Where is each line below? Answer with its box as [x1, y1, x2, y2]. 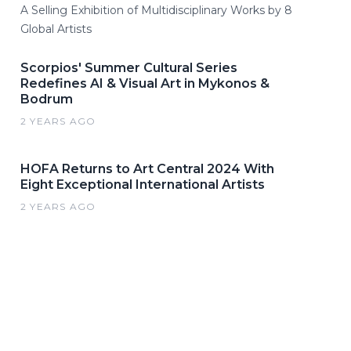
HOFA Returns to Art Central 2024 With [20, 161, 274, 176]
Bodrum [20, 91, 73, 107]
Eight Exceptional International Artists [20, 176, 265, 192]
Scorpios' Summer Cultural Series [20, 60, 237, 75]
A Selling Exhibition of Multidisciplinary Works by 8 [20, 2, 292, 17]
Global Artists [20, 21, 92, 36]
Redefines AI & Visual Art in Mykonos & [20, 75, 270, 91]
